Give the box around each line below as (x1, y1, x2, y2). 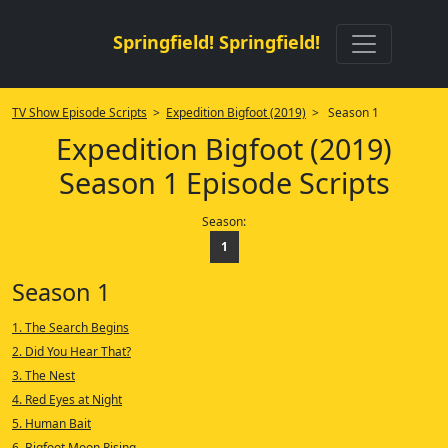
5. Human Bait (12, 415, 91, 432)
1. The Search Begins (12, 319, 129, 336)
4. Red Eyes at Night (12, 391, 122, 408)
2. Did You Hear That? (12, 343, 131, 360)
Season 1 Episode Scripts (58, 163, 390, 202)
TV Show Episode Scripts (12, 104, 147, 121)
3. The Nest (12, 367, 75, 384)
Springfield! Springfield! (112, 30, 320, 54)
